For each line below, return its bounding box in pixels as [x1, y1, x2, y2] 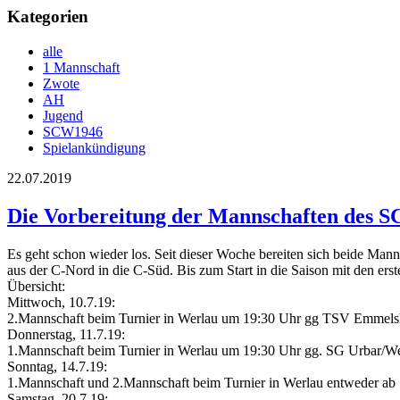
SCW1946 [43, 123, 103, 139]
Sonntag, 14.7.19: [7, 358, 107, 374]
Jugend [43, 107, 83, 123]
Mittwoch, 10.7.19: [7, 294, 115, 310]
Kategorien [7, 7, 88, 26]
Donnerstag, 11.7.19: [7, 326, 125, 342]
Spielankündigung [43, 139, 146, 155]
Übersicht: [7, 278, 65, 294]
